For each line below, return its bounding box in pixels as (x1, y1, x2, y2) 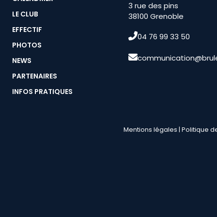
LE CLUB (12, 9, 38, 19)
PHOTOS (12, 40, 42, 50)
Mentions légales (124, 124, 177, 134)
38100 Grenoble (128, 11, 184, 21)
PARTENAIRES (12, 71, 57, 81)
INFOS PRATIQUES (12, 86, 73, 96)
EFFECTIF (12, 24, 42, 34)
